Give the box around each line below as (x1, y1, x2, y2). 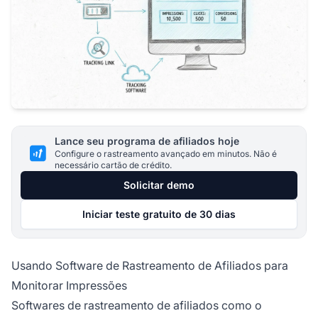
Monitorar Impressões (11, 278, 127, 293)
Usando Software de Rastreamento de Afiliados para (11, 258, 288, 273)
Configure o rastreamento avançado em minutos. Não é (55, 148, 277, 160)
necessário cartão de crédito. (55, 160, 172, 171)
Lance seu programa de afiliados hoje (55, 135, 239, 148)
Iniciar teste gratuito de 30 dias (82, 208, 236, 221)
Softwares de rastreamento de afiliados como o (11, 298, 262, 313)
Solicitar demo (124, 179, 194, 192)
